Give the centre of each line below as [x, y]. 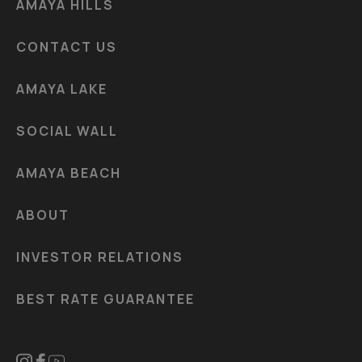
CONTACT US [67, 46]
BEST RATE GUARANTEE [105, 299]
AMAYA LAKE [62, 88]
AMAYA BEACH [69, 173]
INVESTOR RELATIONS [100, 257]
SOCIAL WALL [67, 130]
